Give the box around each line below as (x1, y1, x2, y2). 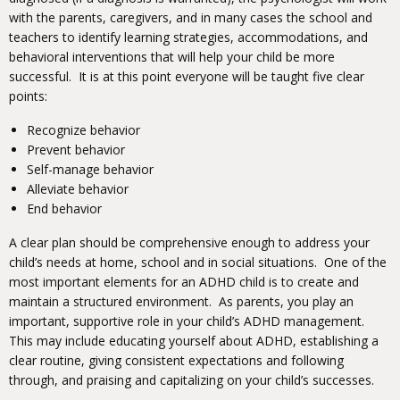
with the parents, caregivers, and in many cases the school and (9, 9, 372, 27)
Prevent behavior (27, 141, 125, 159)
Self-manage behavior (27, 161, 154, 179)
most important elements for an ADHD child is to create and (9, 273, 359, 291)
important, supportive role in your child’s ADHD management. (9, 312, 368, 330)
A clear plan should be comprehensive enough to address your (9, 234, 370, 252)
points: (9, 87, 47, 105)
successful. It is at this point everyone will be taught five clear (9, 68, 364, 86)
